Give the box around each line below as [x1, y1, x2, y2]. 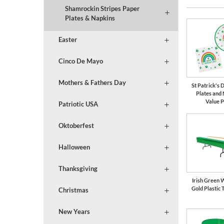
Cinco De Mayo [58, 57, 103, 65]
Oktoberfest [58, 121, 94, 130]
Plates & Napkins [64, 14, 115, 22]
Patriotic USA [58, 100, 98, 108]
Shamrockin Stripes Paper [64, 4, 139, 13]
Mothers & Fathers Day [58, 78, 126, 87]
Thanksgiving [58, 164, 97, 173]
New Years [58, 207, 90, 216]
